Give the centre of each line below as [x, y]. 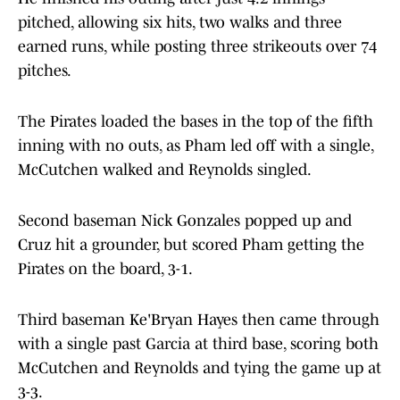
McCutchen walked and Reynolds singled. [165, 170]
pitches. [45, 71]
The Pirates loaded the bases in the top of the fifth [196, 122]
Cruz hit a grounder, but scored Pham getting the [191, 245]
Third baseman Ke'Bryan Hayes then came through [199, 320]
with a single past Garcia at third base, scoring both [198, 344]
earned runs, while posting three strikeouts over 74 [197, 47]
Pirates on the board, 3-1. [105, 269]
